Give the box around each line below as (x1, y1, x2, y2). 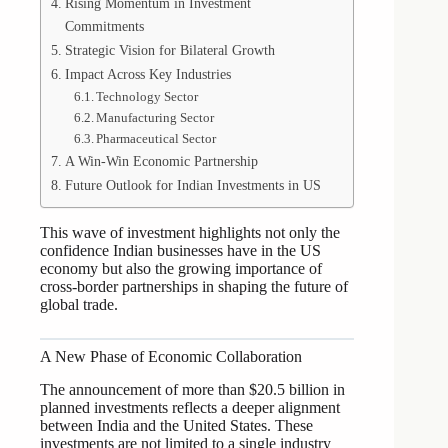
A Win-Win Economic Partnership (64, 153, 258, 170)
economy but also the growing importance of (40, 260, 322, 278)
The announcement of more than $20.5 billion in (40, 381, 345, 399)
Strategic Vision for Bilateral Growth (64, 42, 275, 59)
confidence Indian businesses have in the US (40, 242, 321, 260)
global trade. (40, 296, 118, 314)
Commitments (64, 18, 144, 35)
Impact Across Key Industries (64, 66, 231, 83)
